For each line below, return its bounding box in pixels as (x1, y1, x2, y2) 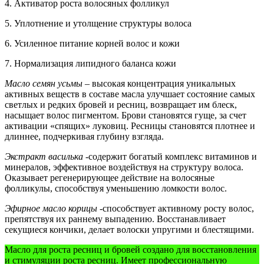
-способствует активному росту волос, (97, 203, 254, 214)
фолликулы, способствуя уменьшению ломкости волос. (5, 183, 227, 194)
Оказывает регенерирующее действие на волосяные (5, 173, 214, 183)
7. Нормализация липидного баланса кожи (5, 58, 176, 69)
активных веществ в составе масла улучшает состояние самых (5, 89, 255, 100)
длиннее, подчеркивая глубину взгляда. (5, 131, 164, 142)
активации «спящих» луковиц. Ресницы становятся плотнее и (5, 121, 255, 131)
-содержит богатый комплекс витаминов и (83, 151, 257, 162)
